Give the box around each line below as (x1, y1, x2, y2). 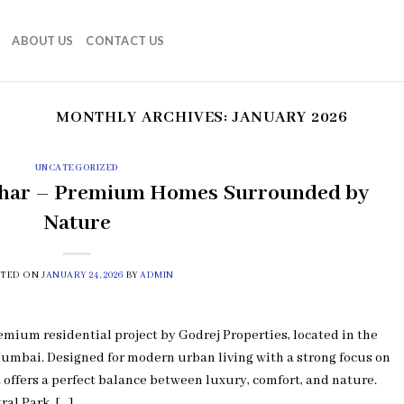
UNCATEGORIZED (34, 162, 119, 175)
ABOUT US (12, 33, 74, 48)
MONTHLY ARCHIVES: (55, 108, 234, 127)
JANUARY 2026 (233, 108, 349, 127)
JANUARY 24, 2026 (41, 269, 124, 281)
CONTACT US (86, 33, 165, 48)
